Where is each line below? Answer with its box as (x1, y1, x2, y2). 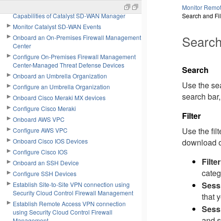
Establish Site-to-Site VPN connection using (13, 180, 130, 188)
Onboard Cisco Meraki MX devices (13, 93, 106, 102)
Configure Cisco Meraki (13, 104, 76, 112)
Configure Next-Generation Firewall (13, 3, 108, 11)
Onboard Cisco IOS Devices (13, 137, 88, 145)
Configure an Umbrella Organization (13, 82, 110, 91)
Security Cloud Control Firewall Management (13, 188, 133, 197)
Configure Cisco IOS (13, 147, 68, 156)
